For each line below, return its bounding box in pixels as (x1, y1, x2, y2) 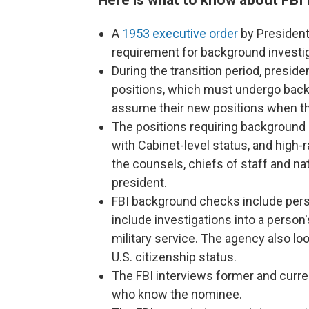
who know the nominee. (112, 287, 242, 301)
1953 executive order (122, 26, 238, 41)
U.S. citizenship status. (112, 250, 237, 264)
